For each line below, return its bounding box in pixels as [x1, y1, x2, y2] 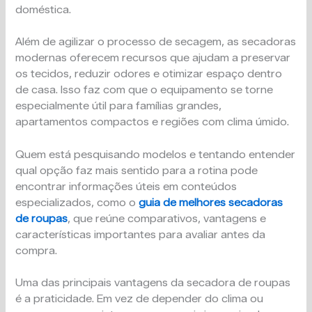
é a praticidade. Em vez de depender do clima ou [15, 292, 264, 305]
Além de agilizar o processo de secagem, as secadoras [15, 36, 297, 49]
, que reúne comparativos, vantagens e [68, 212, 267, 225]
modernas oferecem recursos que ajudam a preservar [15, 52, 291, 65]
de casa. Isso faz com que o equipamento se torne [15, 84, 274, 97]
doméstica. [15, 3, 72, 16]
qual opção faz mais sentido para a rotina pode [15, 164, 258, 177]
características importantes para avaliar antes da [15, 228, 266, 241]
